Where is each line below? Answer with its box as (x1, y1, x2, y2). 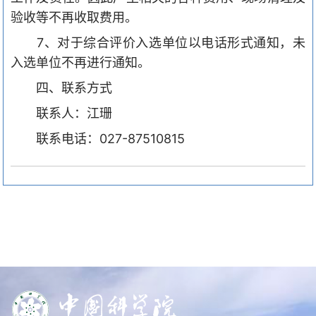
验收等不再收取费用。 (11, 9, 138, 25)
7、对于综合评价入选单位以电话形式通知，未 (37, 35, 306, 50)
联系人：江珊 (36, 105, 112, 121)
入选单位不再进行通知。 (11, 54, 154, 70)
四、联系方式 (36, 80, 112, 95)
